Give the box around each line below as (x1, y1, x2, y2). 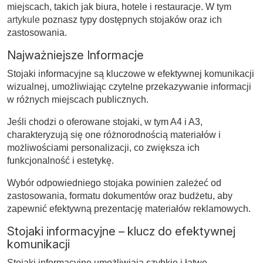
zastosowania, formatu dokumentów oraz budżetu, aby (7, 190, 232, 201)
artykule (7, 14, 40, 25)
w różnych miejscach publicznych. (7, 94, 149, 104)
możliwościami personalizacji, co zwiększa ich (7, 142, 200, 153)
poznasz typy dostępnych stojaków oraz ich (40, 14, 222, 25)
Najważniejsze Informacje (7, 48, 144, 62)
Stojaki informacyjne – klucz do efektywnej (7, 224, 235, 238)
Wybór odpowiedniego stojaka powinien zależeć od (7, 177, 221, 188)
